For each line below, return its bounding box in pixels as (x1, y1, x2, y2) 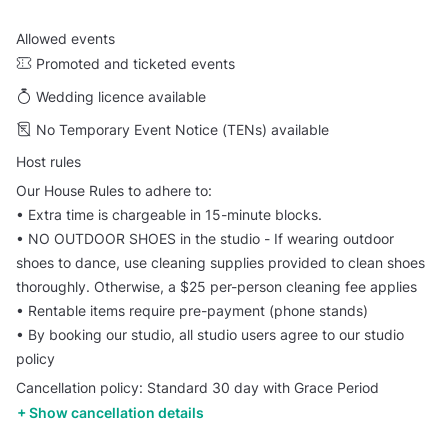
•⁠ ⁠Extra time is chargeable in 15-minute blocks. (16, 205, 322, 223)
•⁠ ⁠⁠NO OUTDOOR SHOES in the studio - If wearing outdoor (16, 229, 394, 247)
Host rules (16, 153, 81, 171)
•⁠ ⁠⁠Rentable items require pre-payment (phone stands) (16, 301, 368, 319)
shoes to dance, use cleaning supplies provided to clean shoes (16, 253, 425, 271)
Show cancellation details (29, 404, 204, 422)
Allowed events (16, 29, 115, 47)
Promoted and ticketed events (36, 55, 235, 73)
